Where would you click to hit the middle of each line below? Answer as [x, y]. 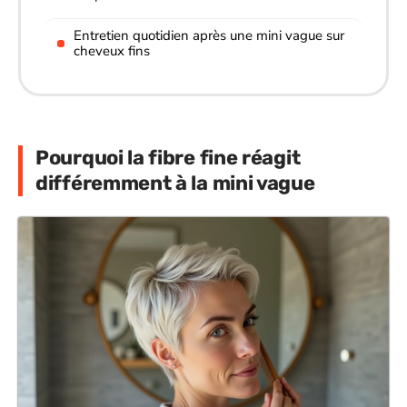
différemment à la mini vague [175, 183]
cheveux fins [112, 50]
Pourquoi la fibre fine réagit [168, 158]
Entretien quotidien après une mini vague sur [209, 35]
